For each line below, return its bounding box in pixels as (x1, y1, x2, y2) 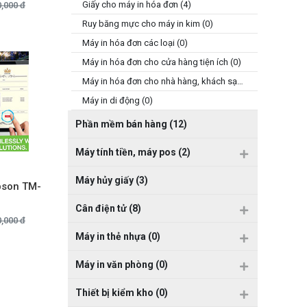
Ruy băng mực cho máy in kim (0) (82, 19, 213, 29)
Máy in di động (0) (82, 95, 153, 106)
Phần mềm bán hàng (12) (75, 119, 187, 130)
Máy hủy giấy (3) (75, 175, 148, 186)
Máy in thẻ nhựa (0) (75, 231, 160, 242)
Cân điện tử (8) (75, 203, 141, 214)
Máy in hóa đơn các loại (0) (82, 38, 188, 48)
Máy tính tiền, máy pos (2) (75, 147, 191, 158)
